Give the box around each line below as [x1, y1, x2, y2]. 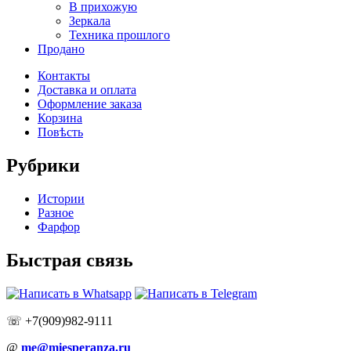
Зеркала [69, 14, 110, 28]
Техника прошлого [69, 28, 170, 42]
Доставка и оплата [38, 83, 136, 97]
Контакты [38, 69, 90, 83]
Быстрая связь [6, 249, 133, 270]
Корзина [38, 111, 82, 125]
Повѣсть [38, 125, 83, 139]
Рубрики [6, 155, 80, 176]
